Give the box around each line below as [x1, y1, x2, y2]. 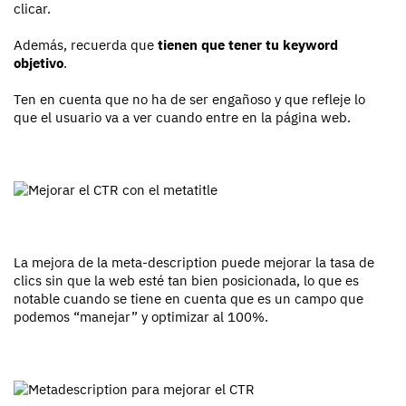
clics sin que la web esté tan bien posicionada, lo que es [14, 272, 359, 290]
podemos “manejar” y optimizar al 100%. [14, 308, 268, 326]
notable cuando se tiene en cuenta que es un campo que [14, 290, 363, 308]
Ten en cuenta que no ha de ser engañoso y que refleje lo [14, 91, 365, 109]
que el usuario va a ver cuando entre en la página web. [14, 109, 351, 127]
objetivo [14, 54, 63, 72]
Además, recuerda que [14, 36, 158, 54]
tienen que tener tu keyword [158, 36, 338, 54]
